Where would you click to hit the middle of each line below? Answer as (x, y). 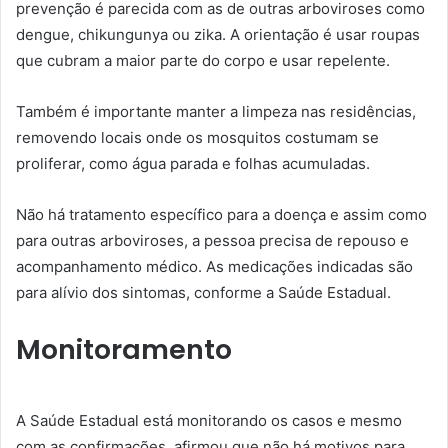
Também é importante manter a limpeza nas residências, (216, 112)
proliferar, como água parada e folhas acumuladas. (193, 164)
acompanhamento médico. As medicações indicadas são (214, 267)
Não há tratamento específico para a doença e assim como (221, 215)
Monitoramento (124, 350)
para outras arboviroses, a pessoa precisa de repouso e (212, 241)
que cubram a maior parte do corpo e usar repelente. (203, 61)
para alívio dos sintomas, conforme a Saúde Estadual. (203, 293)
